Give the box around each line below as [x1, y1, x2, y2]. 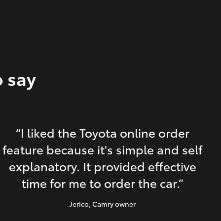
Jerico [69, 199, 89, 209]
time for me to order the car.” [21, 174, 184, 191]
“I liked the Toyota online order [15, 124, 189, 141]
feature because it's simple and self [2, 141, 203, 158]
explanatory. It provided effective [8, 157, 196, 175]
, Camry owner [88, 199, 136, 209]
